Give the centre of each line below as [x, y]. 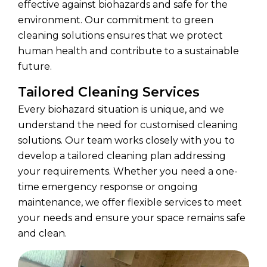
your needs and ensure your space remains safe [132, 218]
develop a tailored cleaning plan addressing [122, 156]
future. [35, 67]
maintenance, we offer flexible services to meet [130, 203]
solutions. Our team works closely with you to [126, 141]
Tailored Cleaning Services [109, 92]
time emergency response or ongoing [108, 187]
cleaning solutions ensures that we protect [120, 36]
